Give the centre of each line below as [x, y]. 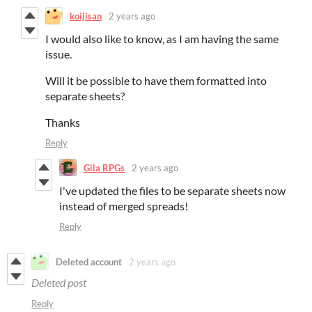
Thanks [63, 123]
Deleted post [59, 283]
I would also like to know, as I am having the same [162, 39]
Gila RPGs [104, 167]
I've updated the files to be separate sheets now [172, 191]
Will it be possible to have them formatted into [156, 81]
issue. [58, 54]
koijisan [86, 16]
